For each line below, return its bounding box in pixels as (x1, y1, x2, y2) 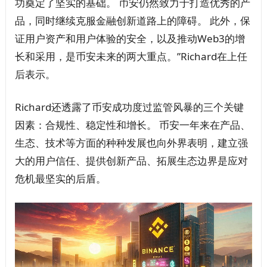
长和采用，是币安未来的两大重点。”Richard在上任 (14, 49, 247, 63)
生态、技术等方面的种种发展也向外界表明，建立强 (14, 136, 248, 150)
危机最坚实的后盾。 (14, 172, 106, 185)
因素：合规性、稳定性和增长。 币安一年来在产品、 (14, 118, 250, 132)
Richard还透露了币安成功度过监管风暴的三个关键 (14, 100, 244, 114)
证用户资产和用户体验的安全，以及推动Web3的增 (14, 32, 245, 45)
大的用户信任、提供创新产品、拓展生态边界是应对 (14, 154, 248, 167)
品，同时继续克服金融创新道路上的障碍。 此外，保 (14, 14, 250, 27)
